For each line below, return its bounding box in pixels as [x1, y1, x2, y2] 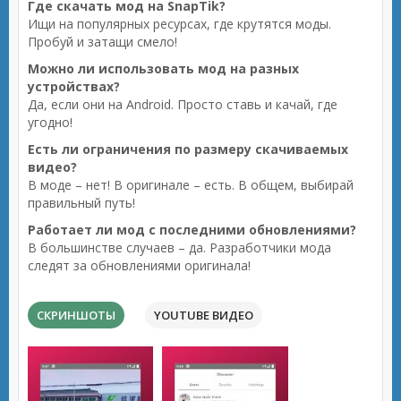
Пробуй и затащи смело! [28, 33, 177, 50]
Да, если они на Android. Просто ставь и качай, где [28, 96, 337, 113]
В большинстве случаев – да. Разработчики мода [28, 239, 331, 256]
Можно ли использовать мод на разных [28, 60, 299, 77]
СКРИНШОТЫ [37, 307, 115, 323]
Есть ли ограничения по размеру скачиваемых [28, 141, 348, 158]
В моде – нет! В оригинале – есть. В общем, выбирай [28, 176, 354, 193]
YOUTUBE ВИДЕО [154, 307, 253, 323]
